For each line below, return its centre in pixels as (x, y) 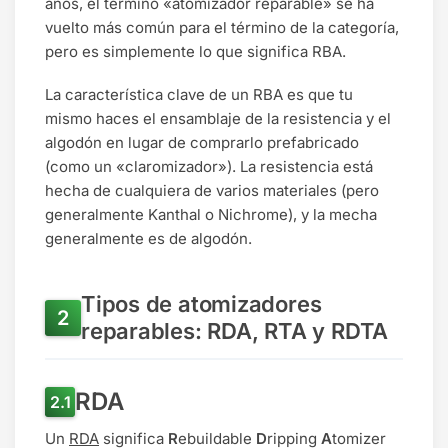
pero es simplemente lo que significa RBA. (195, 51)
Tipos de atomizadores (201, 304)
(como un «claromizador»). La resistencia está (209, 167)
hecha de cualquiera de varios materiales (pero (212, 191)
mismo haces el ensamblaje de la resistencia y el (218, 119)
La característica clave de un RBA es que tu (199, 95)
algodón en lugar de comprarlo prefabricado (202, 143)
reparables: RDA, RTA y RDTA (235, 331)
